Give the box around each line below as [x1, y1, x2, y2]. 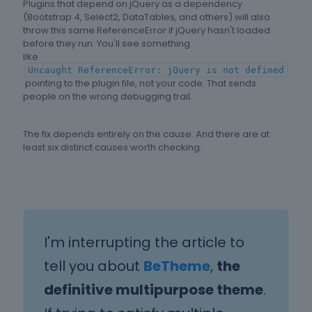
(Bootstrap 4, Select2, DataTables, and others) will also [23, 10, 270, 24]
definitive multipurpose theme [44, 280, 263, 300]
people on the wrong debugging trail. [23, 90, 192, 104]
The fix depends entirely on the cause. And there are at [23, 127, 270, 141]
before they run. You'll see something [23, 37, 190, 51]
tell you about [44, 256, 143, 276]
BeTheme [143, 256, 210, 276]
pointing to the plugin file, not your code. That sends [23, 77, 256, 91]
